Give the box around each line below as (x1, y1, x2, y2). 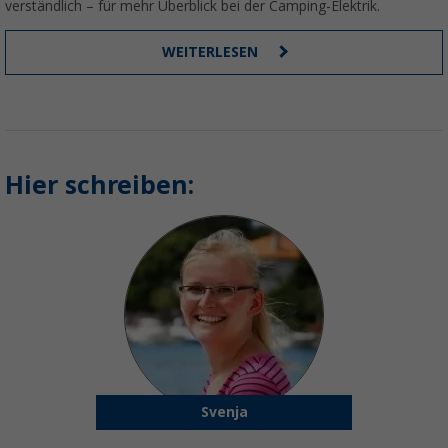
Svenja (200, 404, 248, 421)
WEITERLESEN (162, 44, 262, 61)
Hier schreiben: (5, 171, 194, 201)
